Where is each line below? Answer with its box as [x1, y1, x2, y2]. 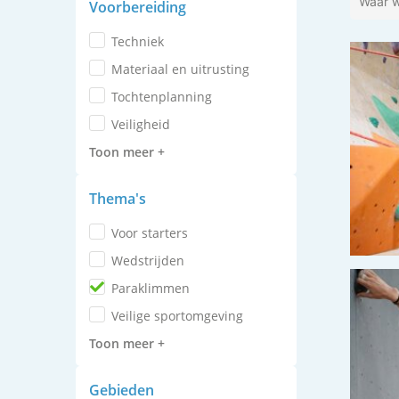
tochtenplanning [117, 88, 212, 105]
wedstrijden [122, 252, 184, 269]
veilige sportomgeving [118, 307, 243, 324]
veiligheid [118, 116, 170, 133]
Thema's [96, 189, 146, 208]
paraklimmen [118, 280, 190, 297]
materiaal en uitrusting [122, 61, 249, 77]
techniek [117, 33, 164, 50]
